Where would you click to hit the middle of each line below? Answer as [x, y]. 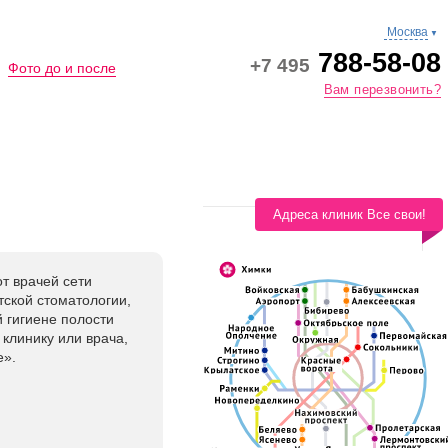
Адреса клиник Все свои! [349, 214]
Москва [407, 32]
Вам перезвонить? [382, 89]
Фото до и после [61, 67]
